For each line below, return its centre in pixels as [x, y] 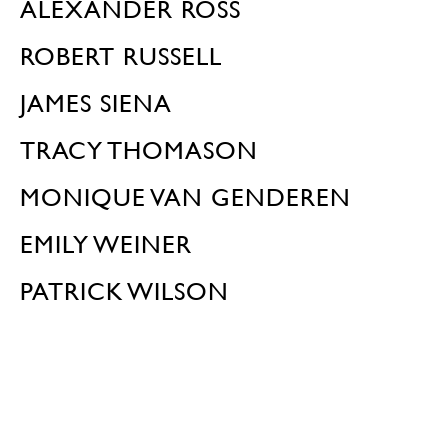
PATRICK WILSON [124, 291]
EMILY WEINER [106, 244]
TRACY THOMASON [139, 150]
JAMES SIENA [96, 103]
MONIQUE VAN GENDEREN [185, 197]
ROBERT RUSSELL [121, 56]
